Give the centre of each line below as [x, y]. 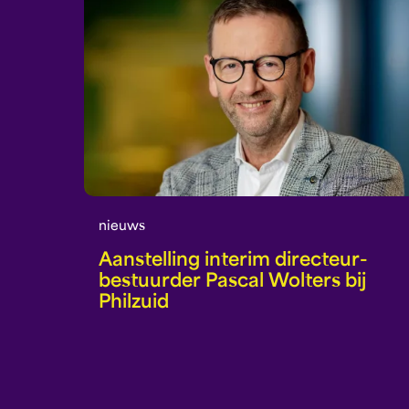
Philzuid [134, 304]
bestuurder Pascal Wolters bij [232, 283]
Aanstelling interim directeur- [233, 262]
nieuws [122, 227]
